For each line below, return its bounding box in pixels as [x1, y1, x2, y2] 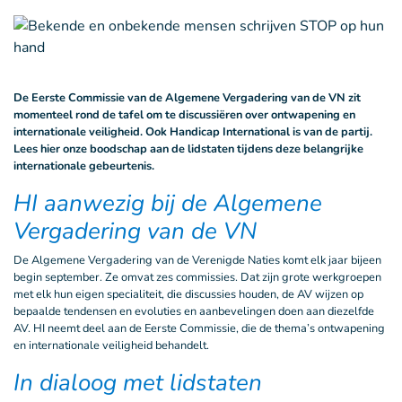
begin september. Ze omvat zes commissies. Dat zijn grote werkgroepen [13, 269, 381, 285]
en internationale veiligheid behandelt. [13, 337, 209, 354]
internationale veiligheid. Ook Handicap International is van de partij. [13, 124, 372, 140]
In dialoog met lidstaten [13, 367, 262, 398]
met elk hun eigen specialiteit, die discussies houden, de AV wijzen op [13, 286, 363, 302]
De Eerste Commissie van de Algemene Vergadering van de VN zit [13, 90, 361, 106]
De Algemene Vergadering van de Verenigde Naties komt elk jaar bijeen [13, 252, 381, 268]
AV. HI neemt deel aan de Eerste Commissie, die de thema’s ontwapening [13, 320, 385, 336]
